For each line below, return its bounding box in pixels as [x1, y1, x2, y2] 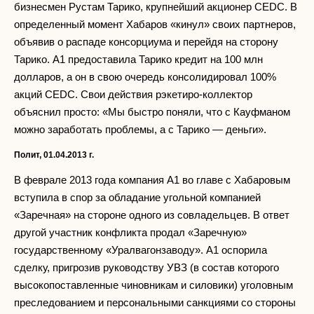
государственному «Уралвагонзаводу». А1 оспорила [14, 244, 267, 257]
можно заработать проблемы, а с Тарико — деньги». [14, 123, 266, 136]
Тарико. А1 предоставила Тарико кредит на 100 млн [14, 53, 263, 66]
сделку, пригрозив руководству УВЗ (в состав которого [14, 261, 279, 274]
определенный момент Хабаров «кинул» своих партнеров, [14, 18, 296, 31]
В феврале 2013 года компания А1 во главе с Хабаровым [14, 174, 290, 186]
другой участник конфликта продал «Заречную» [14, 226, 247, 239]
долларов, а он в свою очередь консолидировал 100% [14, 71, 276, 83]
